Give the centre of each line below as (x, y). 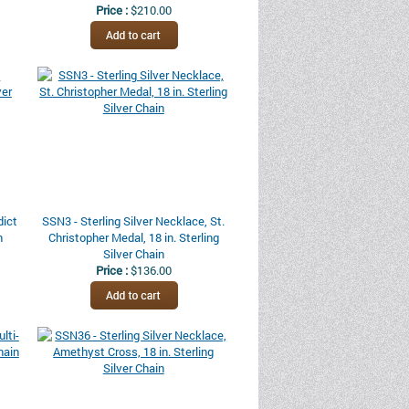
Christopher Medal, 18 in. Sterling (133, 237)
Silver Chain (133, 254)
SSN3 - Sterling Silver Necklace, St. (134, 221)
